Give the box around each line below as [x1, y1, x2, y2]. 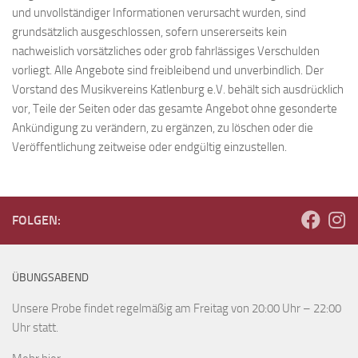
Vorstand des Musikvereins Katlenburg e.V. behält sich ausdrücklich [12, 82, 344, 97]
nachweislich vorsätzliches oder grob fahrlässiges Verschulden [12, 44, 320, 58]
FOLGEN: [12, 213, 61, 228]
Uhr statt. [12, 320, 58, 336]
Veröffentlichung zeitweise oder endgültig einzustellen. [12, 140, 287, 154]
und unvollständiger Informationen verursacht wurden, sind [12, 6, 306, 20]
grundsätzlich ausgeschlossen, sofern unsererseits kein [12, 25, 287, 39]
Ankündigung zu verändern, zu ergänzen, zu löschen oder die [12, 121, 313, 135]
